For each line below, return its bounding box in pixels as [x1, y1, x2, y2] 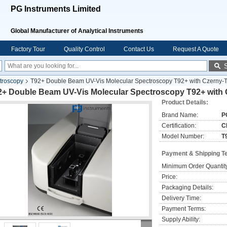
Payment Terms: [162, 205, 206, 212]
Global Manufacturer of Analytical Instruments [11, 27, 143, 34]
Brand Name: [162, 111, 198, 119]
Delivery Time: [162, 195, 201, 202]
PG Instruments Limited [11, 5, 101, 13]
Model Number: [162, 133, 204, 140]
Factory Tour [11, 46, 45, 53]
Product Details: [162, 99, 208, 106]
